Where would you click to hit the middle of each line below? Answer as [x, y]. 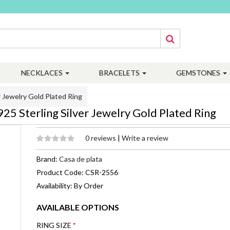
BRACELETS [120, 73]
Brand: [48, 159]
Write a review [145, 138]
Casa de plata [81, 159]
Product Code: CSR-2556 [77, 172]
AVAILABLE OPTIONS [78, 207]
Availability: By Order [70, 186]
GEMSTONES [199, 73]
